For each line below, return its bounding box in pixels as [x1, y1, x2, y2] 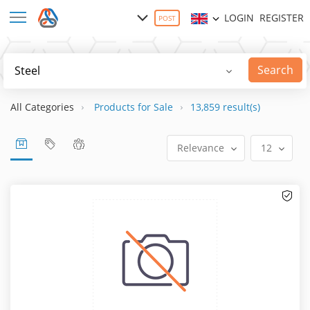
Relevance [176, 140, 224, 154]
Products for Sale [94, 100, 173, 113]
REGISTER [259, 11, 304, 25]
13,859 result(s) [190, 100, 260, 113]
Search [257, 62, 293, 78]
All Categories [10, 100, 74, 113]
